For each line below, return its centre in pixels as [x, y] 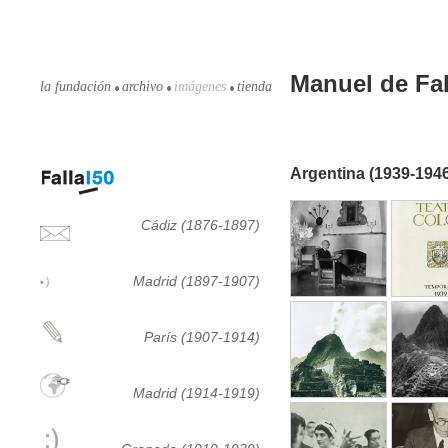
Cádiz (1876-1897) [200, 225]
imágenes [200, 86]
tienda [254, 86]
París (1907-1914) [202, 337]
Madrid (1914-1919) [196, 393]
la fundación [75, 86]
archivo [142, 86]
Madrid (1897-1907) [196, 281]
